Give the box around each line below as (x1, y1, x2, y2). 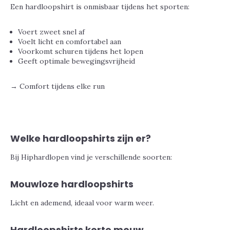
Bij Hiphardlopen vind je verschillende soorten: (10, 152, 172, 162)
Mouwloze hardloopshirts (10, 178, 133, 190)
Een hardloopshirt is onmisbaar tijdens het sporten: (10, 2, 189, 11)
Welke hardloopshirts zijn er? (10, 132, 151, 145)
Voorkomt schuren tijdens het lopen (18, 47, 143, 56)
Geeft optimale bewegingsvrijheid (18, 56, 135, 66)
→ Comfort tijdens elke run (10, 82, 105, 91)
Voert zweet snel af (18, 27, 85, 36)
